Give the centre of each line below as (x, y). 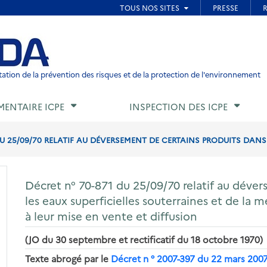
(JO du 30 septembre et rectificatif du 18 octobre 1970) (144, 239)
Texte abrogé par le (68, 258)
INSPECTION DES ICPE (178, 107)
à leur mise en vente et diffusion (111, 215)
